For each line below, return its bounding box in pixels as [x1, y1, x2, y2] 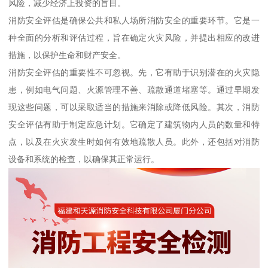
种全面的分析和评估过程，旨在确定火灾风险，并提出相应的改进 [8, 32, 260, 42]
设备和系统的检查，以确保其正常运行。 [8, 154, 160, 164]
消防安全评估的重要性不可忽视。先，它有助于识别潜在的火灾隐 [8, 67, 260, 77]
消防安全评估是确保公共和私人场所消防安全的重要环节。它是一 [8, 15, 260, 25]
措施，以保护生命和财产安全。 [8, 50, 126, 60]
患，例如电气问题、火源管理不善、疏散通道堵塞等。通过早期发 [8, 84, 260, 95]
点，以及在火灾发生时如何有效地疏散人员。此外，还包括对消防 [8, 136, 260, 147]
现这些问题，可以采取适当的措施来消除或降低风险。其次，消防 [8, 102, 260, 112]
